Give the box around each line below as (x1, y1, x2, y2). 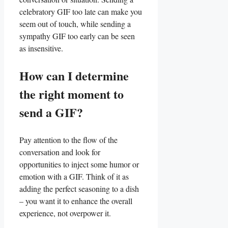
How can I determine (19, 67, 129, 84)
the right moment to (19, 85, 124, 103)
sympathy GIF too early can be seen (19, 31, 135, 41)
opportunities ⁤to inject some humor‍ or (19, 159, 139, 169)
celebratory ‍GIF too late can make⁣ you (19, 6, 142, 17)
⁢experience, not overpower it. (19, 208, 111, 218)
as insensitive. (19, 43, 63, 53)
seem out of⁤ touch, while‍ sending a (19, 18, 131, 29)
